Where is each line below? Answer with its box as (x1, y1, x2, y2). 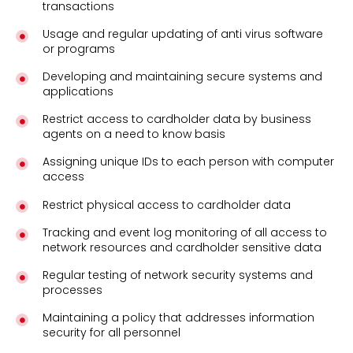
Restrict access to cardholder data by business (42, 111, 311, 128)
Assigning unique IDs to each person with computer (42, 154, 334, 170)
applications (42, 84, 113, 100)
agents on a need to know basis (42, 126, 225, 143)
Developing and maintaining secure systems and (42, 69, 322, 85)
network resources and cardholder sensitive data (42, 240, 321, 256)
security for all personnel (42, 325, 180, 341)
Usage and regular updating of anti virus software (42, 26, 323, 43)
